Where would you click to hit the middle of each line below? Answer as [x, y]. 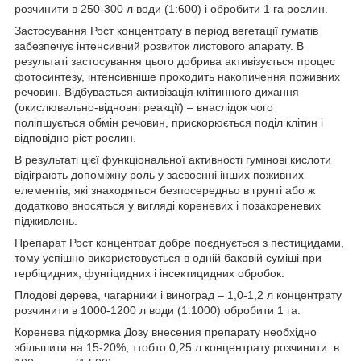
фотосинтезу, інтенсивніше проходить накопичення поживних [177, 77]
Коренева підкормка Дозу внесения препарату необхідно [166, 332]
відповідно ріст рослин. [75, 138]
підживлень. [46, 221]
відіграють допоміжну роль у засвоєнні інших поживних [159, 175]
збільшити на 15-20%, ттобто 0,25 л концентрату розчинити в [177, 348]
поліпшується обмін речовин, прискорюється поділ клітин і [169, 123]
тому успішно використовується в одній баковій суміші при [168, 258]
